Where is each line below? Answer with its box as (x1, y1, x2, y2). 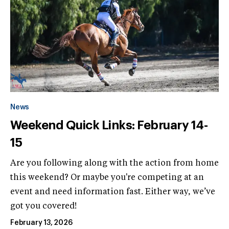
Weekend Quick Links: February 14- (10, 119, 208, 131)
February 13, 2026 (10, 219, 73, 226)
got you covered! (10, 202, 77, 211)
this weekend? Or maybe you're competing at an (10, 173, 204, 182)
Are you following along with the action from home (10, 159, 219, 168)
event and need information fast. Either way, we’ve (10, 188, 215, 196)
